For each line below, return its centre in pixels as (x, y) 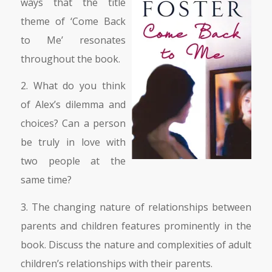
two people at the (73, 161)
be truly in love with (73, 142)
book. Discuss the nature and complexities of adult (136, 244)
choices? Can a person (73, 124)
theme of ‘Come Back (73, 21)
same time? (46, 180)
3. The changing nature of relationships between (136, 207)
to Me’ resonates (73, 40)
